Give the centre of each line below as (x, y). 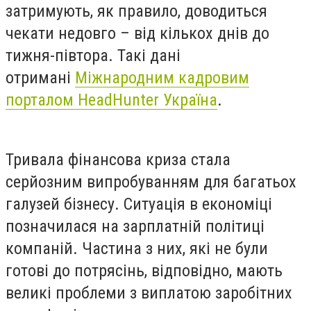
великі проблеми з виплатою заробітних (149, 293)
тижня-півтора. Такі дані (93, 56)
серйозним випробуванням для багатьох (151, 182)
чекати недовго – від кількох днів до (137, 33)
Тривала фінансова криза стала (118, 159)
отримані (40, 78)
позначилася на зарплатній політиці (135, 226)
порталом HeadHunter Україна (111, 100)
